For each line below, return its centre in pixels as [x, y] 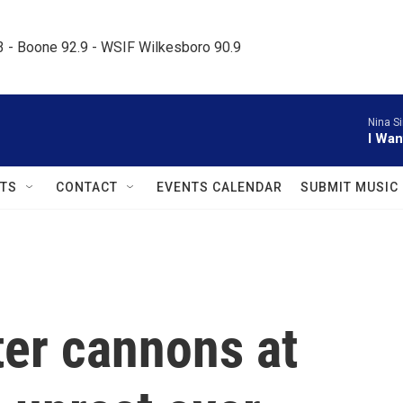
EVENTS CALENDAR [219, 187]
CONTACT [87, 187]
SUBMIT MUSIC [349, 187]
